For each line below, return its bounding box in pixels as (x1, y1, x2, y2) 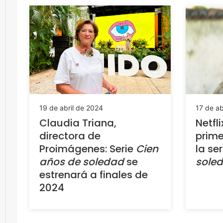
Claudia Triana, (39, 115, 116, 130)
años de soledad (39, 154, 124, 169)
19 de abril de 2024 (39, 103, 103, 112)
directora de (39, 128, 101, 143)
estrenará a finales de (39, 167, 148, 182)
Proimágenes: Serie (39, 141, 136, 156)
